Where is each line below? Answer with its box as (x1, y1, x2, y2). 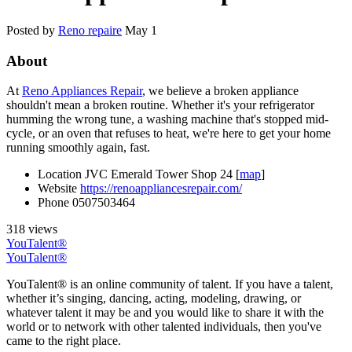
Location (38, 167, 85, 181)
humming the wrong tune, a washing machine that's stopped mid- (6, 112, 328, 126)
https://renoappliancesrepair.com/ (80, 181, 242, 196)
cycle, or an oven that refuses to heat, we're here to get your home (6, 126, 331, 141)
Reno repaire (58, 23, 122, 37)
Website (38, 181, 80, 196)
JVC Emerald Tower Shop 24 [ (85, 167, 240, 181)
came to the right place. (6, 334, 121, 348)
